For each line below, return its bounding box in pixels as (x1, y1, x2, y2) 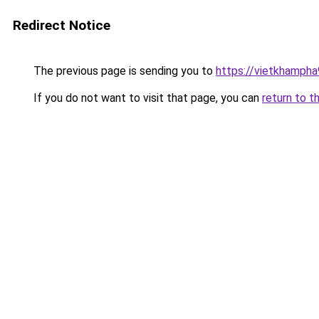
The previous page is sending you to (31, 64, 216, 78)
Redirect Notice (13, 17, 110, 33)
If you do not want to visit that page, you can (31, 91, 262, 105)
